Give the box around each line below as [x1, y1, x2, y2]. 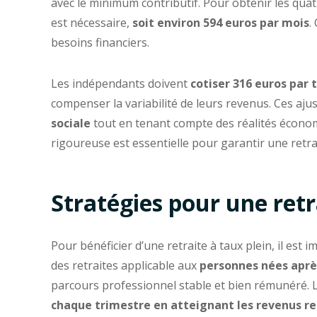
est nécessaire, [51, 14, 132, 30]
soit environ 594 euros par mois [132, 14, 309, 30]
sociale [51, 115, 91, 131]
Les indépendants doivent [51, 75, 190, 91]
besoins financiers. [51, 34, 149, 50]
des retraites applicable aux [51, 258, 200, 274]
